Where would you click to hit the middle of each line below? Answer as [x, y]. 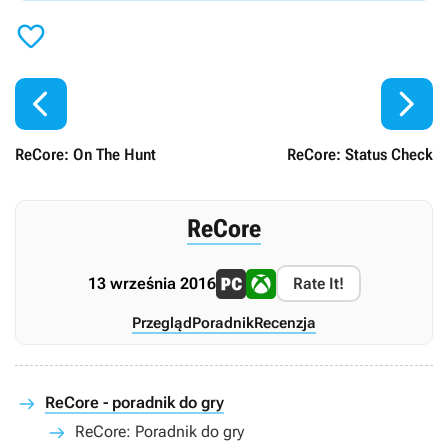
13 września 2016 [151, 284]
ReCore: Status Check [360, 155]
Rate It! [318, 284]
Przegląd [162, 323]
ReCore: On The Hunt [85, 155]
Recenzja [285, 323]
